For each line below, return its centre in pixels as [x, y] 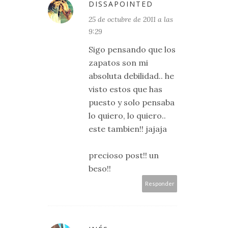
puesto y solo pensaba [132, 102]
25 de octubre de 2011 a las [131, 19]
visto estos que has [125, 89]
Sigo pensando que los [132, 49]
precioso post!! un [124, 155]
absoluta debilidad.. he [131, 76]
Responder [160, 183]
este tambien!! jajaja [128, 129]
